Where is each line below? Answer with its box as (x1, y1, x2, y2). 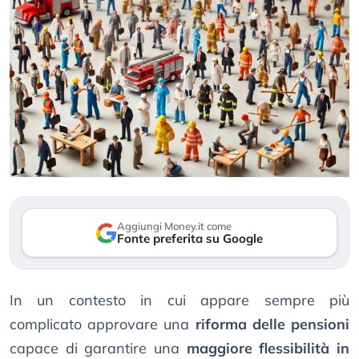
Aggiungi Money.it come (117, 220, 232, 233)
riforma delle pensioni (195, 315, 350, 334)
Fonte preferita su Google (117, 231, 263, 247)
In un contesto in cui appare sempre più (10, 291, 349, 310)
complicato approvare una (10, 315, 196, 334)
